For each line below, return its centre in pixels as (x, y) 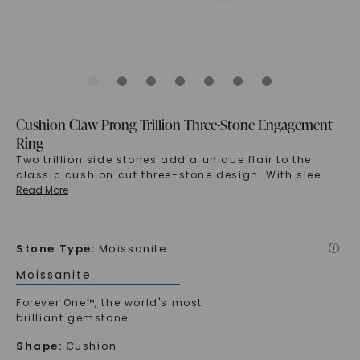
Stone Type (53, 249)
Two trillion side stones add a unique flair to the (164, 160)
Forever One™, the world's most (109, 303)
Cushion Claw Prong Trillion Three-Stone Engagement (174, 125)
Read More (42, 190)
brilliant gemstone (72, 318)
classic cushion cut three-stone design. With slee (168, 175)
